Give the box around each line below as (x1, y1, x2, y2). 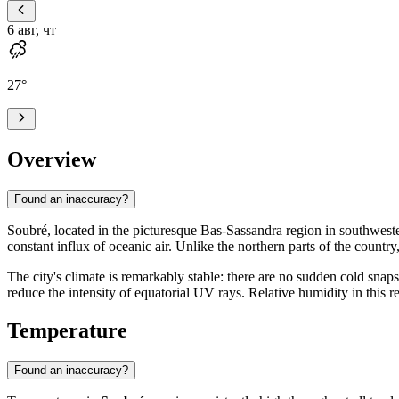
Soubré (7, 222, 47, 238)
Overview (7, 147, 96, 171)
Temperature (7, 318, 127, 342)
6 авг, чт (7, 21, 56, 37)
